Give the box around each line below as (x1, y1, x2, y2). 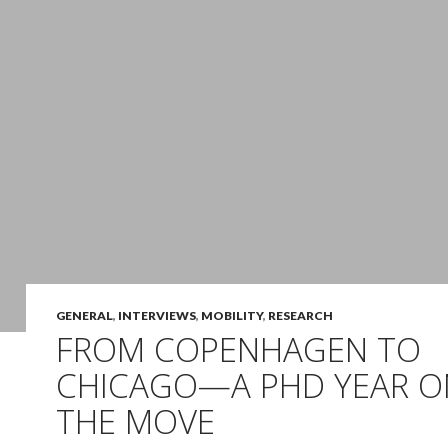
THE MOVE (56, 399, 215, 444)
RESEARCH (268, 308, 333, 323)
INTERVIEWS (118, 308, 196, 323)
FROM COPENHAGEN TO (56, 327, 421, 372)
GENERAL (56, 308, 113, 323)
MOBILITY (201, 308, 263, 323)
